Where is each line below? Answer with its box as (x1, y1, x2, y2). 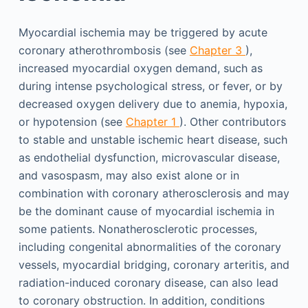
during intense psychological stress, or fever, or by (18, 79, 283, 93)
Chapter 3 (189, 43, 245, 57)
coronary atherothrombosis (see (18, 43, 190, 57)
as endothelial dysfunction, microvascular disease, (18, 151, 280, 164)
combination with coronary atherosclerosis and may (18, 186, 289, 200)
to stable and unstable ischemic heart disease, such (18, 133, 287, 146)
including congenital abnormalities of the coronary (18, 240, 281, 254)
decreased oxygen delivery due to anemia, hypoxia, (18, 97, 287, 111)
